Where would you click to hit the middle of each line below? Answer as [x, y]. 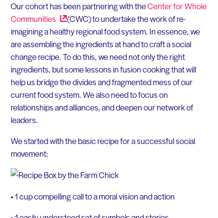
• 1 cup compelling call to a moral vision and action [92, 196]
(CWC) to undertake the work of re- [126, 18]
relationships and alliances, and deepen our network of [102, 107]
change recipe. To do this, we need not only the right [98, 56]
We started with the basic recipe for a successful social [103, 141]
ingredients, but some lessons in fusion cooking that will [103, 69]
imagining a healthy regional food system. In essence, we [105, 31]
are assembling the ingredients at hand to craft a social [101, 44]
